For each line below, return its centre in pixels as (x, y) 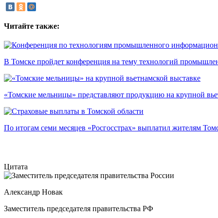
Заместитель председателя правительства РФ (79, 209)
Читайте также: (32, 26)
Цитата (16, 167)
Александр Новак (33, 192)
